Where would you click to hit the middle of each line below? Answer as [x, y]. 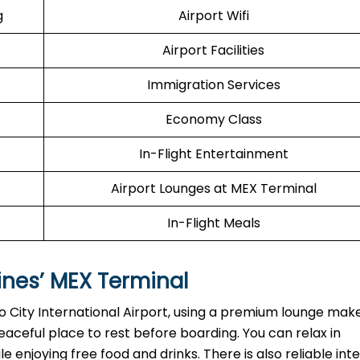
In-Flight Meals [213, 223]
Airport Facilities [213, 50]
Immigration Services [213, 85]
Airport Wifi [213, 16]
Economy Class [213, 119]
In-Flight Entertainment [213, 154]
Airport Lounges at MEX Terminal [213, 188]
